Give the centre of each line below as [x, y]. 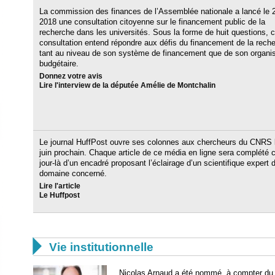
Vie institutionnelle [101, 247]
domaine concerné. [73, 173]
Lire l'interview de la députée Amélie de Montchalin [127, 85]
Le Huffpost [60, 195]
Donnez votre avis [71, 76]
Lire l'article [60, 186]
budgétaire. [59, 64]
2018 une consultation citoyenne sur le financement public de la [152, 22]
